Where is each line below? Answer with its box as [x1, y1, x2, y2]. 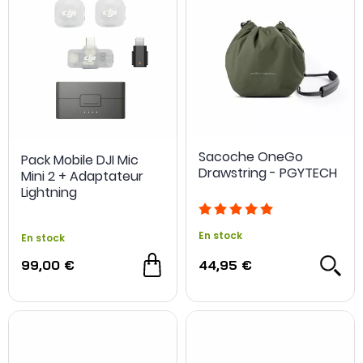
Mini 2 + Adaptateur [21, 167, 143, 186]
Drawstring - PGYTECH [199, 164, 337, 182]
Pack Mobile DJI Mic [21, 151, 139, 169]
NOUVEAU [21, 250, 70, 263]
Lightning [21, 183, 77, 202]
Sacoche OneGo [199, 147, 303, 166]
